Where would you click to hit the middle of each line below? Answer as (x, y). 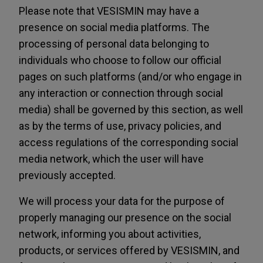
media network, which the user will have (111, 159)
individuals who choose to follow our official (120, 60)
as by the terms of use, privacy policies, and (120, 126)
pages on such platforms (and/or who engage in (130, 77)
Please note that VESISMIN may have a (109, 11)
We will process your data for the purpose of (122, 201)
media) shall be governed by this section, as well (131, 109)
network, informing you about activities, (110, 234)
